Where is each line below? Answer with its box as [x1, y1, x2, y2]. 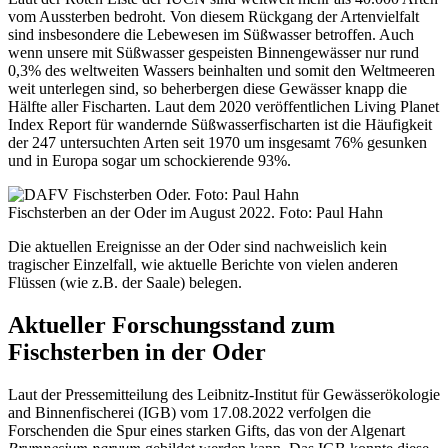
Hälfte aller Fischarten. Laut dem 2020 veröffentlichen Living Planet [8, 98, 439, 116]
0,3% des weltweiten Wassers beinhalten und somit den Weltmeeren [8, 62, 435, 80]
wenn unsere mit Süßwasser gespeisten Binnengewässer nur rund [8, 44, 419, 62]
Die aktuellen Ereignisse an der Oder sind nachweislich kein [8, 238, 387, 256]
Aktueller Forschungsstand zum [8, 312, 335, 339]
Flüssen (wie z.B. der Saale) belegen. [8, 274, 242, 292]
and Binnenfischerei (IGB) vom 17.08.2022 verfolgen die [8, 403, 371, 421]
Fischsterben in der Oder [8, 339, 266, 366]
